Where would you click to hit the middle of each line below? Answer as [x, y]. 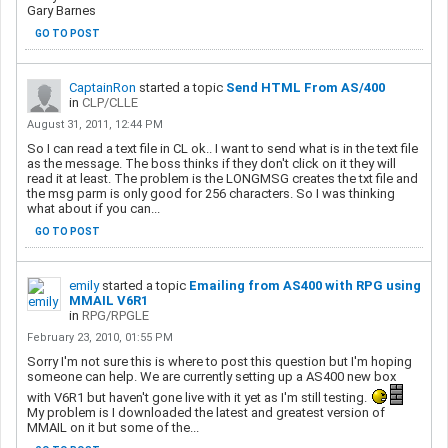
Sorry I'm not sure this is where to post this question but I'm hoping [219, 361]
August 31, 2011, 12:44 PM [95, 124]
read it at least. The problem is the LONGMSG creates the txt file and [222, 178]
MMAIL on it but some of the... [113, 427]
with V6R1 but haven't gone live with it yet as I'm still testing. [198, 397]
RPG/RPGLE [115, 315]
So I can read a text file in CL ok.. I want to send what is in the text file [222, 148]
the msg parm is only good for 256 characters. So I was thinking [211, 193]
